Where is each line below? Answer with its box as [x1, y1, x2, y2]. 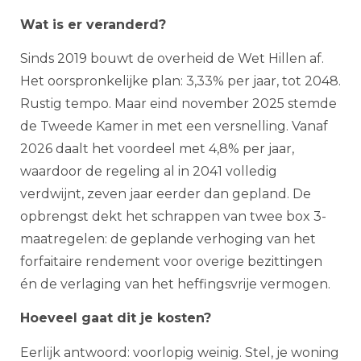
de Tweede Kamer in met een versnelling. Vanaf [20, 118, 328, 135]
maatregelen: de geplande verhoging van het [20, 231, 316, 247]
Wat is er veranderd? [20, 16, 166, 32]
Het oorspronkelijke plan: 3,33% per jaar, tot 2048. [20, 73, 341, 89]
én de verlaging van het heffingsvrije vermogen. [20, 276, 330, 293]
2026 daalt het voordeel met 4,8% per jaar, [20, 141, 294, 157]
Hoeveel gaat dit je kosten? [20, 310, 211, 326]
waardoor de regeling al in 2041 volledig [20, 164, 277, 180]
